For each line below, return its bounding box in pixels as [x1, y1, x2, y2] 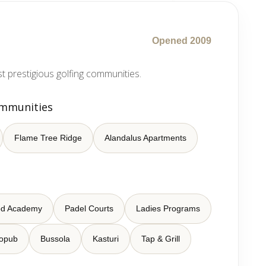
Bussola [40, 234, 71, 243]
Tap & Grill [141, 234, 180, 243]
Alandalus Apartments [104, 133, 187, 142]
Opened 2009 [152, 36, 212, 46]
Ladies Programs [136, 204, 201, 213]
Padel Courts [65, 204, 114, 213]
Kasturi [93, 234, 119, 243]
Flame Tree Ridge [14, 133, 83, 142]
